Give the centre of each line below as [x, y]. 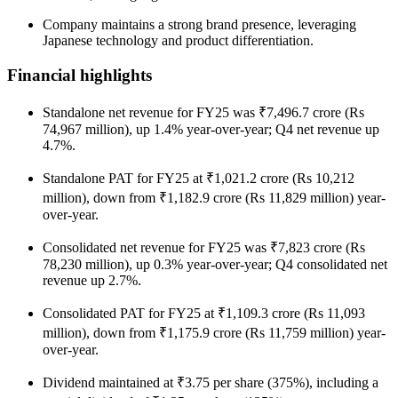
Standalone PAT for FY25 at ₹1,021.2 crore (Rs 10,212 [199, 178]
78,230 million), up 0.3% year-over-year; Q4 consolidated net [215, 264]
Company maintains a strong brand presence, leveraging [199, 25]
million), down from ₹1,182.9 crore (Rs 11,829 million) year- [214, 197]
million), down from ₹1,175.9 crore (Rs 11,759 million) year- [214, 332]
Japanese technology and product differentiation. [178, 41]
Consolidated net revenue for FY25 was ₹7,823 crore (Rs [204, 247]
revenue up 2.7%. [92, 280]
